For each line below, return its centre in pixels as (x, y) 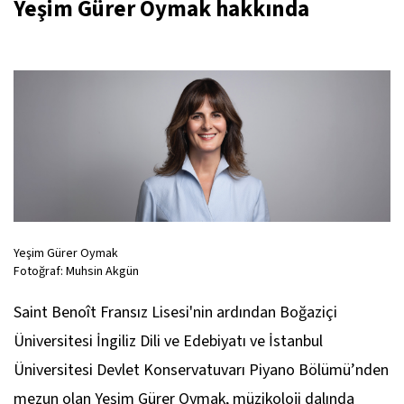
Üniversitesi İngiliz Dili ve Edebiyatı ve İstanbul (168, 342)
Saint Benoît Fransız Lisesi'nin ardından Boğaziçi (175, 313)
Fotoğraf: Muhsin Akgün (76, 272)
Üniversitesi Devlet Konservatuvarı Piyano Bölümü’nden (201, 371)
